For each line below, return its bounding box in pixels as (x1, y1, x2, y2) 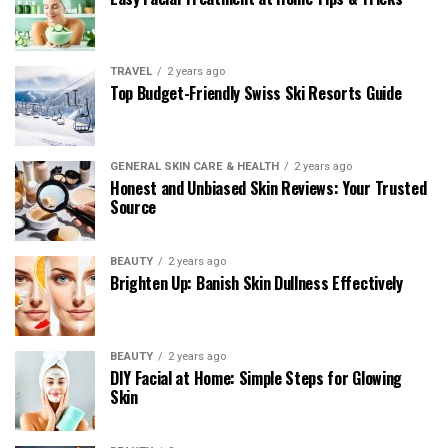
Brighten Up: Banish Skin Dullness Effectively (110, 270, 403, 295)
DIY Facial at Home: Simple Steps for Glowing (110, 365, 402, 390)
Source (110, 194, 157, 219)
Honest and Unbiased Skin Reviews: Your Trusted (110, 175, 427, 200)
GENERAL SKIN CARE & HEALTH (110, 159, 279, 173)
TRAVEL (110, 64, 152, 78)
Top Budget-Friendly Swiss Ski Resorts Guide (110, 80, 402, 105)
